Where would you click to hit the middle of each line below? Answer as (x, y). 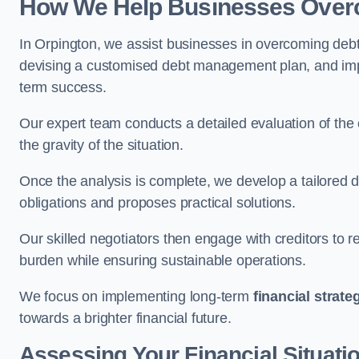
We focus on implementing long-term (136, 296)
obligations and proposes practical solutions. (157, 203)
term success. (63, 87)
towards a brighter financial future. (125, 318)
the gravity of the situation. (101, 145)
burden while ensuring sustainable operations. (163, 260)
